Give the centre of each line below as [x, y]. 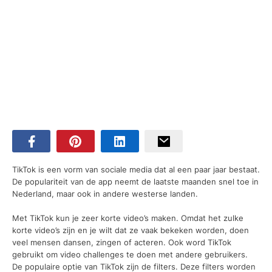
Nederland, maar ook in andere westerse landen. [105, 194]
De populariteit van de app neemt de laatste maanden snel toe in [135, 182]
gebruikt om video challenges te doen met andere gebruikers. [130, 254]
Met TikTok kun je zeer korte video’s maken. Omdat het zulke [128, 218]
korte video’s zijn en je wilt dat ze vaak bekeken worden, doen [131, 230]
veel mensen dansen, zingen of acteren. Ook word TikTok [122, 242]
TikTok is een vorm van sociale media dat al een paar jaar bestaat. [136, 170]
